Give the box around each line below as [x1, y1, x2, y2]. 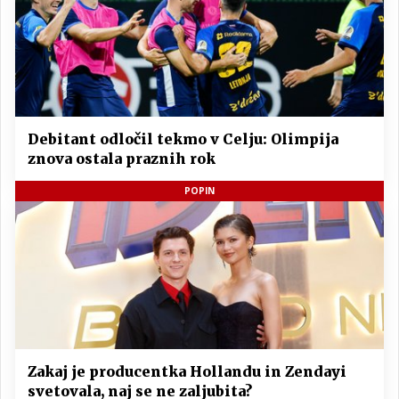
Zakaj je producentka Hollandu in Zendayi [28, 362, 346, 380]
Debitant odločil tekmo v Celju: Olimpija [28, 130, 338, 149]
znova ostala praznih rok [28, 150, 216, 168]
